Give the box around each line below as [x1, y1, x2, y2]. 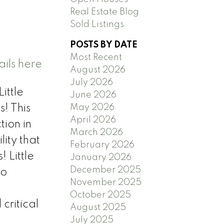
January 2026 [70, 152, 132, 162]
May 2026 [70, 102, 115, 112]
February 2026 [70, 140, 135, 149]
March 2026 [70, 127, 123, 137]
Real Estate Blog [70, 7, 139, 16]
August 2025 [70, 202, 126, 212]
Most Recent [70, 52, 122, 62]
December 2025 [70, 165, 141, 174]
